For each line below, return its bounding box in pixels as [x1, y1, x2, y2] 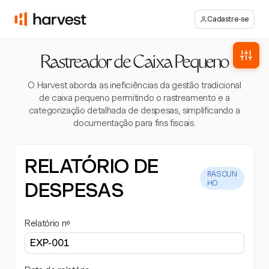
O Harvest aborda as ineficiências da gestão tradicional [28, 80, 241, 91]
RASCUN [207, 169, 237, 178]
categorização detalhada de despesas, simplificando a [28, 105, 241, 116]
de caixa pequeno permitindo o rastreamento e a [38, 92, 231, 103]
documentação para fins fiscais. [73, 118, 196, 128]
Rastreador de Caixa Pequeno [40, 55, 229, 73]
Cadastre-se [207, 14, 249, 23]
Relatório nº [25, 218, 71, 229]
